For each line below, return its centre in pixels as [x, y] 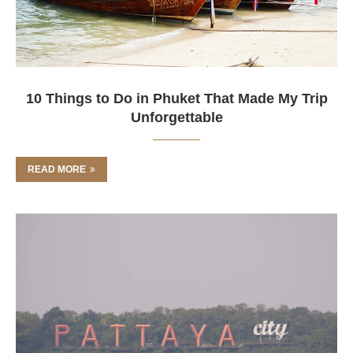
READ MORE [57, 169]
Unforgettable [176, 117]
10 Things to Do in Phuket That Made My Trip [176, 98]
